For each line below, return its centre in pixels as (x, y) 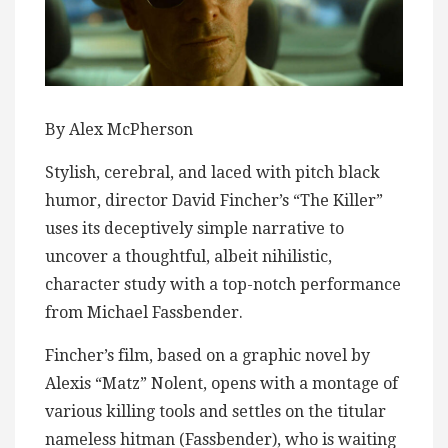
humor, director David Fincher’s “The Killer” (214, 201)
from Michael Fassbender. (144, 313)
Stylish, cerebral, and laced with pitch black (212, 173)
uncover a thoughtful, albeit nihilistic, (188, 257)
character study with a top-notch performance (223, 285)
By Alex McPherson (119, 130)
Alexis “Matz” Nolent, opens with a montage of (221, 384)
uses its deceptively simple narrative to (194, 229)
